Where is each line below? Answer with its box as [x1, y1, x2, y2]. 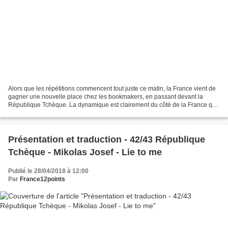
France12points [20, 175, 65, 183]
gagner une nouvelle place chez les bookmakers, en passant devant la [8, 93, 203, 100]
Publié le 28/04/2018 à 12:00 [8, 167, 89, 175]
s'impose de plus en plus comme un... [8, 109, 111, 117]
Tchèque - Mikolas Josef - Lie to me [8, 147, 162, 157]
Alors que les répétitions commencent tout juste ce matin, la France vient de [8, 84, 216, 92]
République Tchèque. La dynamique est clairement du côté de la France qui [8, 101, 217, 108]
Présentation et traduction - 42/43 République [8, 134, 205, 145]
